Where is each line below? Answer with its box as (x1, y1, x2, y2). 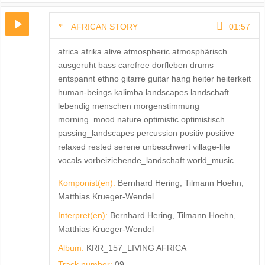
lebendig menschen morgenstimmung (57, 101, 199, 111)
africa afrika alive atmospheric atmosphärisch (57, 46, 227, 56)
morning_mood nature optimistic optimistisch (57, 114, 225, 124)
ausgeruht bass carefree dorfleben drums (57, 60, 214, 70)
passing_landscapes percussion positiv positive (57, 128, 234, 138)
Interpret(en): (57, 210, 110, 220)
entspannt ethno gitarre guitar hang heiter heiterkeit (57, 73, 251, 83)
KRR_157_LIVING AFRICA (86, 243, 186, 253)
